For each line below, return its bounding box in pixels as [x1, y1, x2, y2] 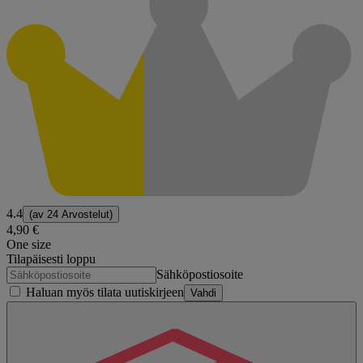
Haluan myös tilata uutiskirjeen [23, 284, 184, 299]
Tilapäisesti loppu [6, 251, 96, 266]
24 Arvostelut [47, 207, 109, 220]
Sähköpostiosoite [156, 267, 243, 281]
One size [6, 237, 51, 251]
